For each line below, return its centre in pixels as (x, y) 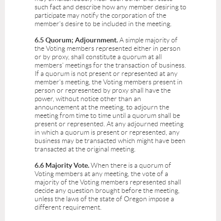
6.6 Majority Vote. (62, 166)
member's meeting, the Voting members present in (109, 82)
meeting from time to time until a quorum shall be (107, 116)
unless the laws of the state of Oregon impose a (104, 199)
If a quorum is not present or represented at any (106, 74)
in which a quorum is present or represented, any (107, 132)
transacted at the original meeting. (86, 149)
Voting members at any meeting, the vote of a (101, 174)
